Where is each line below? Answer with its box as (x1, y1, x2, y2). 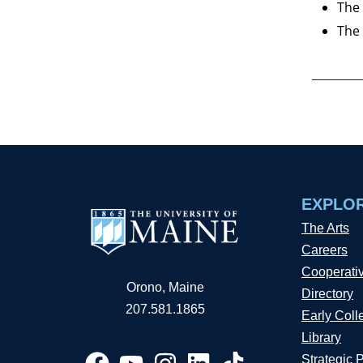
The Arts (301, 221, 349, 235)
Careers (301, 243, 348, 257)
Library (301, 331, 341, 344)
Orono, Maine (126, 280, 204, 294)
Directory (301, 287, 353, 301)
